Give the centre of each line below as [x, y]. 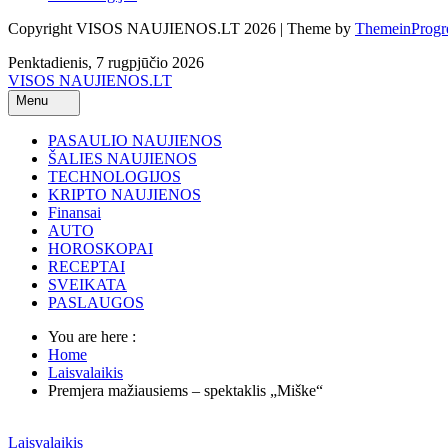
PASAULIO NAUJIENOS [135, 140]
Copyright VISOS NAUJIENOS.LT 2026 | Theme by [181, 28]
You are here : [92, 336]
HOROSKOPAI [100, 248]
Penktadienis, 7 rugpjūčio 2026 [106, 62]
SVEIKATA [87, 284]
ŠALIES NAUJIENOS [122, 158]
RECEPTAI [86, 266]
